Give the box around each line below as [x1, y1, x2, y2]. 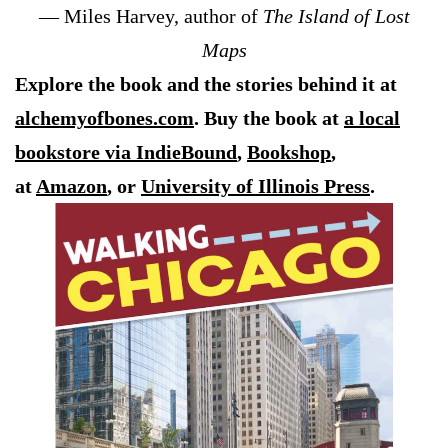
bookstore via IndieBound [15, 141, 237, 164]
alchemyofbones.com [15, 107, 194, 130]
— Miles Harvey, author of [38, 5, 263, 28]
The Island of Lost [262, 5, 410, 28]
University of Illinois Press [141, 175, 370, 198]
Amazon [36, 175, 107, 198]
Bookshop [247, 141, 331, 164]
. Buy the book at [194, 107, 344, 130]
